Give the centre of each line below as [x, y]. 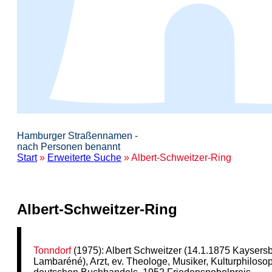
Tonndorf [53, 250]
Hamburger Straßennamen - [77, 136]
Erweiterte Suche [84, 158]
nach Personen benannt [69, 147]
